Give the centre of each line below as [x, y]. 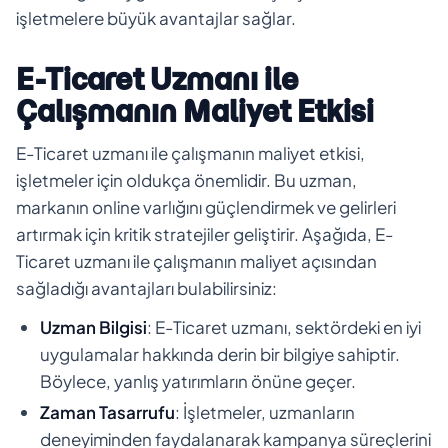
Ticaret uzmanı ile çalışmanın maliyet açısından [196, 260]
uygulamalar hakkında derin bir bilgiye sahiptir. [220, 353]
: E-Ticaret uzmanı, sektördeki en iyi [284, 326]
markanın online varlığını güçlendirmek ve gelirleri [206, 206]
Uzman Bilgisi [93, 326]
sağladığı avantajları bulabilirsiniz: [146, 287]
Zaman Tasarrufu [107, 411]
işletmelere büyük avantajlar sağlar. [156, 17]
